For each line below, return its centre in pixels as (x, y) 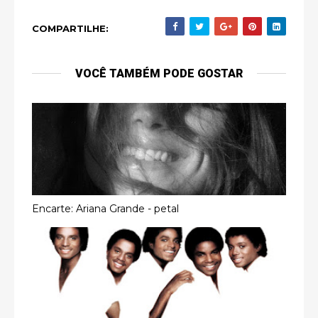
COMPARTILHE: (70, 28)
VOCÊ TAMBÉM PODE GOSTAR (159, 73)
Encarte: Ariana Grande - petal (105, 208)
